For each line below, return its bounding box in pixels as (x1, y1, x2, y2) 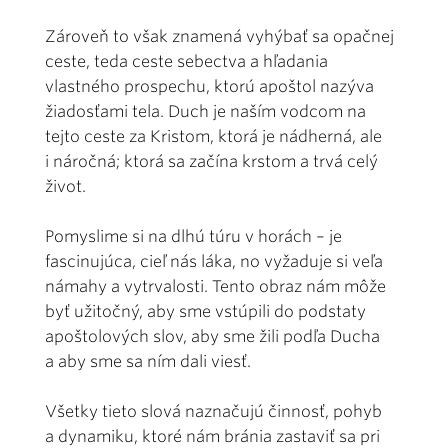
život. (45, 176, 86, 196)
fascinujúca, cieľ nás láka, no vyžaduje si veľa (45, 251, 383, 271)
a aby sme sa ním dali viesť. (45, 351, 251, 371)
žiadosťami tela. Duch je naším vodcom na (45, 101, 366, 121)
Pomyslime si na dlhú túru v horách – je (45, 226, 342, 246)
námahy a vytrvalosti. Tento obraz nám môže (45, 276, 386, 296)
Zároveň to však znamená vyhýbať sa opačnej (45, 26, 394, 46)
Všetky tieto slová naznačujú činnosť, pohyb (45, 401, 382, 421)
